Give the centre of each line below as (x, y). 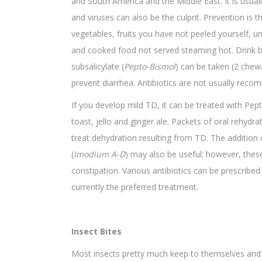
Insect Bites (96, 231)
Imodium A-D (99, 154)
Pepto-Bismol (150, 66)
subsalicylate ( (98, 66)
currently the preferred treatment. (135, 187)
